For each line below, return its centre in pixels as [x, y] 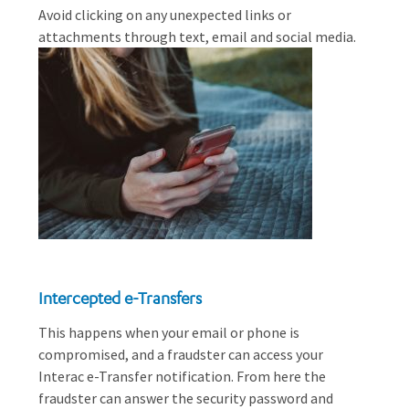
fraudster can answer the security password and [186, 398]
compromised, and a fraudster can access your [181, 354]
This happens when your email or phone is [169, 332]
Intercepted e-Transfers [120, 298]
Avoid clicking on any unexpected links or [165, 15]
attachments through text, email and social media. [197, 37]
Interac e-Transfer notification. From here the [182, 376]
